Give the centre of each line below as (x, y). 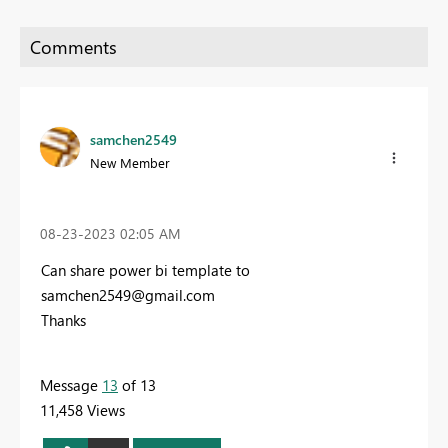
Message (71, 384)
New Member (130, 162)
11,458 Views (82, 409)
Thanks (63, 319)
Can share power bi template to (145, 269)
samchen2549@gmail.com (128, 294)
